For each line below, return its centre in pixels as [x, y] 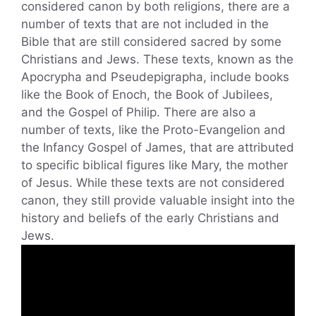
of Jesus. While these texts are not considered [153, 183]
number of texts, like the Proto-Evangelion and [153, 130]
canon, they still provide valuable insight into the [158, 201]
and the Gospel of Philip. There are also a [139, 113]
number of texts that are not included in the [145, 24]
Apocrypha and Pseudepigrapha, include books [155, 77]
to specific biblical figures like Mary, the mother [154, 165]
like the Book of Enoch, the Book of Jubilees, [147, 95]
